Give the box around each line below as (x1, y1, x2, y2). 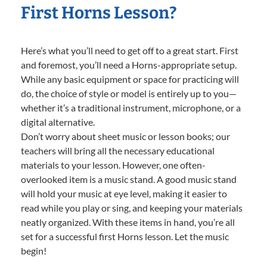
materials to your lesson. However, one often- (21, 159, 206, 170)
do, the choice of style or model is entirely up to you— (21, 87, 237, 99)
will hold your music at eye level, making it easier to (21, 187, 227, 199)
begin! (21, 244, 46, 256)
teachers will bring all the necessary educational (21, 144, 215, 156)
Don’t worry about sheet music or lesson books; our (21, 130, 230, 142)
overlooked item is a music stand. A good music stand (21, 173, 237, 185)
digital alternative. (21, 116, 95, 128)
